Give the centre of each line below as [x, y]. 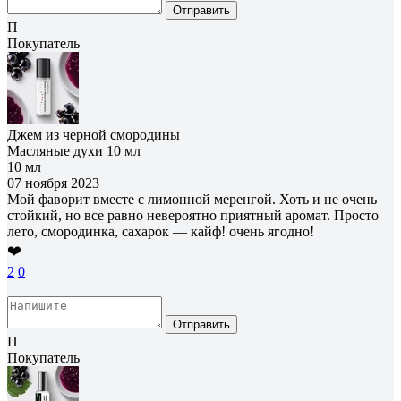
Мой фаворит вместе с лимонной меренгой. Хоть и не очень [192, 199]
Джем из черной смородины [94, 134]
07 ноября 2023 [53, 183]
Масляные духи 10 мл [74, 150]
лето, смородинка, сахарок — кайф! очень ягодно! [161, 231]
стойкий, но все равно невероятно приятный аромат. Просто [193, 215]
